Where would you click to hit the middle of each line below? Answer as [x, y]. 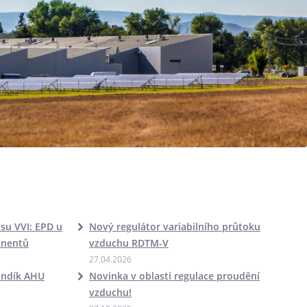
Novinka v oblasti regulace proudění [174, 276]
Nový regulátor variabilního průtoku [175, 226]
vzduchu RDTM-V [129, 243]
